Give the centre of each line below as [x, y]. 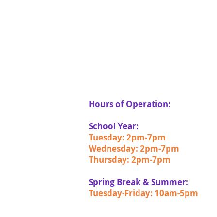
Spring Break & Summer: [139, 182]
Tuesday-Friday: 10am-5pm [143, 193]
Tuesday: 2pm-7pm [127, 137]
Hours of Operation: [130, 104]
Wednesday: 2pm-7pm [134, 148]
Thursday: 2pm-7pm [130, 160]
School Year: [114, 126]
